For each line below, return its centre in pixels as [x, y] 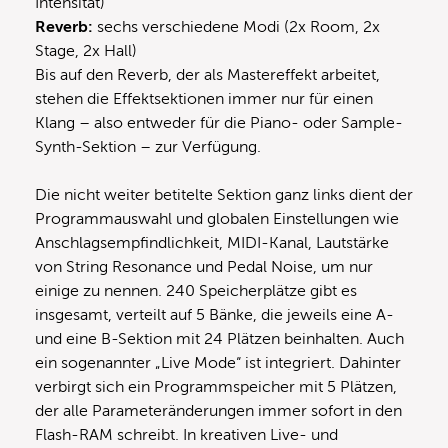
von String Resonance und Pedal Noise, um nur [204, 266]
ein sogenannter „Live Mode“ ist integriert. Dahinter [218, 362]
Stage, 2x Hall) [86, 50]
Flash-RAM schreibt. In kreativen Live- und [186, 434]
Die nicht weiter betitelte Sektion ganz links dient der [224, 194]
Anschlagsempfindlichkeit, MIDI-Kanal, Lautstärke [212, 242]
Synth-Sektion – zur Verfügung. [150, 146]
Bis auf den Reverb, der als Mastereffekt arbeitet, [207, 74]
